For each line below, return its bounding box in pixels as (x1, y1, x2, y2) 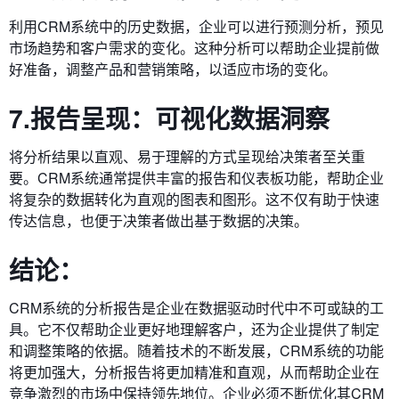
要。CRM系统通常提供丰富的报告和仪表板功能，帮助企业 (9, 167, 384, 188)
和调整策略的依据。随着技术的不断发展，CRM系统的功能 (9, 339, 384, 361)
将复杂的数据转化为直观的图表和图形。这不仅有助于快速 (9, 188, 379, 209)
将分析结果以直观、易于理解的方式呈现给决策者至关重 (9, 145, 365, 167)
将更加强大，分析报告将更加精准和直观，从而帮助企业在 (9, 361, 379, 382)
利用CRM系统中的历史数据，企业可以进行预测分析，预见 (9, 15, 384, 37)
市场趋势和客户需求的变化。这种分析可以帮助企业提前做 (9, 37, 379, 58)
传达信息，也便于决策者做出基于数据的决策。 (9, 209, 308, 231)
